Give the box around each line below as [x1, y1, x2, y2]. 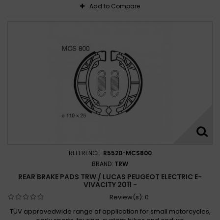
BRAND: [92, 159, 114, 168]
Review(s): [109, 192, 145, 202]
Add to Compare [89, 1, 140, 10]
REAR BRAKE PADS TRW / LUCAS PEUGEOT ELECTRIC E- [18, 171, 202, 182]
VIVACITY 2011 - [83, 179, 137, 190]
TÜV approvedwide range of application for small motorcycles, [9, 206, 211, 216]
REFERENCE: [68, 148, 103, 157]
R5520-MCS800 [103, 148, 152, 157]
